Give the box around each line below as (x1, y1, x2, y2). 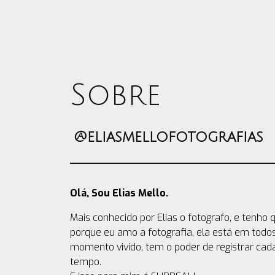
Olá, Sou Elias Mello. (70, 186, 168, 199)
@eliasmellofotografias (74, 128, 263, 145)
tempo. (70, 255, 101, 268)
